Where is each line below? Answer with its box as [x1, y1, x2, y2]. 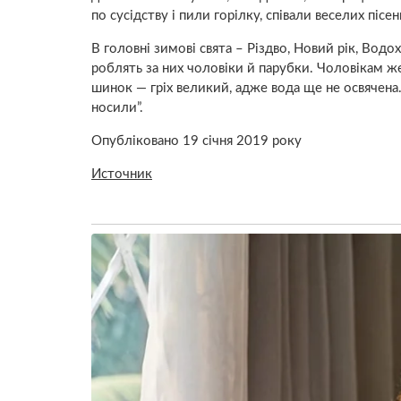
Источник [91, 167, 152, 182]
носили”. [91, 101, 143, 115]
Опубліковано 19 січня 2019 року [91, 134, 302, 149]
